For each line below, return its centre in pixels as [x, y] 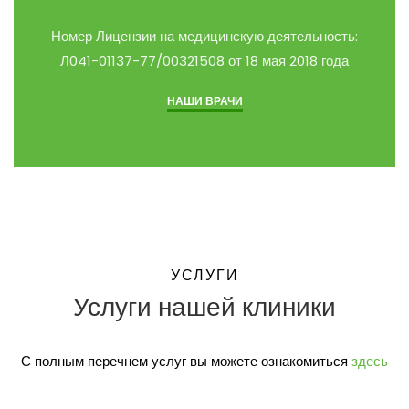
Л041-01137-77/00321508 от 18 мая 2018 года [204, 60]
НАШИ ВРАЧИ [204, 100]
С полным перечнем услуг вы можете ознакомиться [186, 361]
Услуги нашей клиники [204, 307]
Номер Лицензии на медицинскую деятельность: [204, 36]
